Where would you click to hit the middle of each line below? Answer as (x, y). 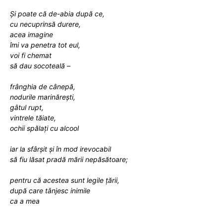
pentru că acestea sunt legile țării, (65, 180)
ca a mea (25, 201)
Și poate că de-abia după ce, (57, 13)
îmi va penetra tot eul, (45, 45)
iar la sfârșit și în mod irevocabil (60, 149)
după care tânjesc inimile (50, 190)
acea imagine (31, 34)
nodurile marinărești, (43, 97)
